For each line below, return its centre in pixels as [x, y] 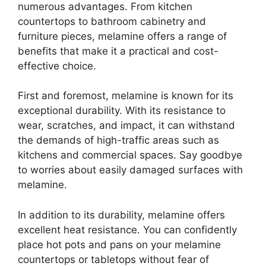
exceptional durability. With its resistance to [122, 111]
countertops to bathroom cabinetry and [112, 21]
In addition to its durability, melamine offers [121, 215]
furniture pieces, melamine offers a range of [122, 36]
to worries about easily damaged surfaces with [130, 170]
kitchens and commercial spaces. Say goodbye [130, 155]
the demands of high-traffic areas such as [118, 140]
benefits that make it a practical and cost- [118, 51]
